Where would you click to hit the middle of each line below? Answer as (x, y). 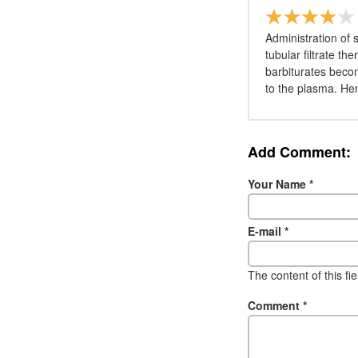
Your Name (278, 183)
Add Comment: (299, 152)
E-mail (266, 231)
